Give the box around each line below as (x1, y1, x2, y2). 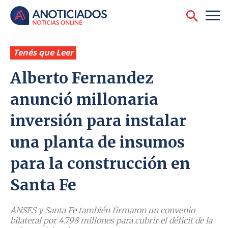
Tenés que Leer (13, 47, 73, 59)
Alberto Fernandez (10, 68, 154, 88)
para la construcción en (10, 154, 190, 174)
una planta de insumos (10, 132, 185, 152)
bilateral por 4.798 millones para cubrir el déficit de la (10, 215, 212, 226)
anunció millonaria (10, 90, 158, 109)
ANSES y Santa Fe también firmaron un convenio (10, 205, 195, 216)
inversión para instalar (10, 111, 186, 131)
